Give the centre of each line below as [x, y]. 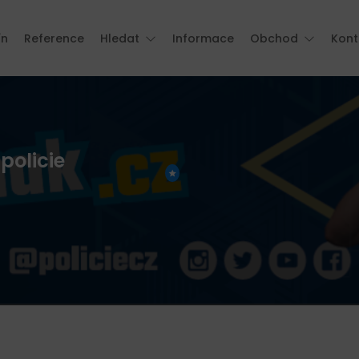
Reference [54, 38]
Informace [203, 38]
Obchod [274, 38]
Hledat [120, 38]
